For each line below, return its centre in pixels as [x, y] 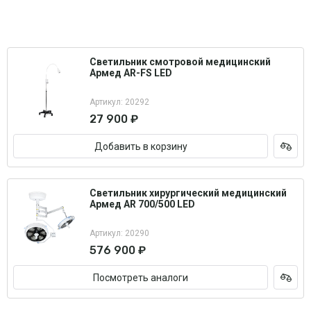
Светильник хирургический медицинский [188, 193]
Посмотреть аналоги [141, 277]
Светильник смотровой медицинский [180, 62]
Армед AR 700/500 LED [142, 204]
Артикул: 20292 [119, 102]
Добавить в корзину [141, 146]
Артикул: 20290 [119, 233]
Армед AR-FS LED [131, 73]
